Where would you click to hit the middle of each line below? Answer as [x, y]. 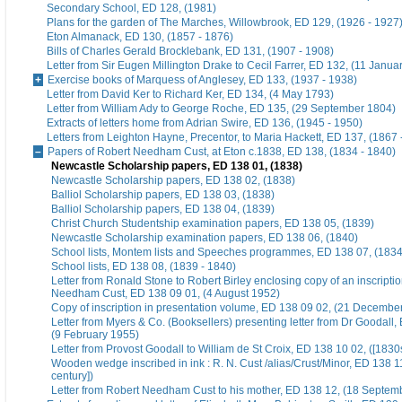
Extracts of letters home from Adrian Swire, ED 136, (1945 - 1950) [205, 123]
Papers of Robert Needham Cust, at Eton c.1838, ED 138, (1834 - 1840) [222, 152]
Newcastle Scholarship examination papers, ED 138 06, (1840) [205, 238]
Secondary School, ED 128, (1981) [131, 9]
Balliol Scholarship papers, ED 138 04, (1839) [163, 210]
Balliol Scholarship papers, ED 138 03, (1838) [163, 195]
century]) [72, 376]
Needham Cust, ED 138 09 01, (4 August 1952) [166, 294]
